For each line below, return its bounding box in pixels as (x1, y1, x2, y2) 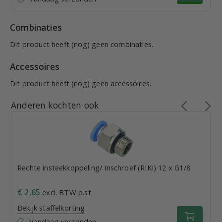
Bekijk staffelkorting (17, 202, 85, 213)
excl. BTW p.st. (40, 187, 93, 197)
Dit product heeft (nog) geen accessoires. (10, 78, 152, 88)
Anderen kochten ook (11, 99, 99, 111)
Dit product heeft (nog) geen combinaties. (10, 39, 154, 49)
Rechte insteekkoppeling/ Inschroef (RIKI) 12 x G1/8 (17, 162, 190, 172)
